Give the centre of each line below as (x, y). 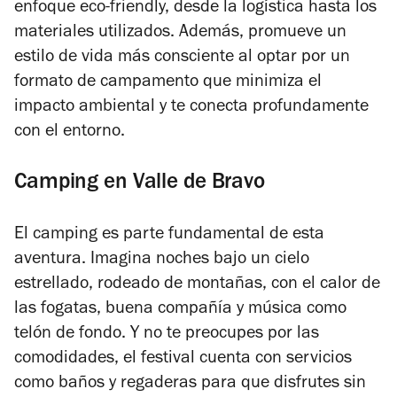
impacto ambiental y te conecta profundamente (191, 108)
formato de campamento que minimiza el (168, 83)
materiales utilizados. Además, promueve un (180, 33)
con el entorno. (70, 132)
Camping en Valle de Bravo (140, 183)
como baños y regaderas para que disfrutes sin (190, 384)
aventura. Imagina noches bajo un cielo (162, 260)
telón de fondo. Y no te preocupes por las (167, 335)
